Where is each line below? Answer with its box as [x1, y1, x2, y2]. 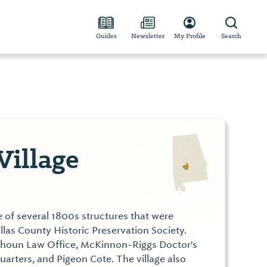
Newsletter [131, 31, 164, 41]
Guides [95, 31, 117, 41]
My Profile [173, 31, 206, 41]
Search [221, 31, 241, 41]
